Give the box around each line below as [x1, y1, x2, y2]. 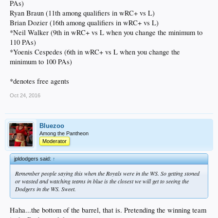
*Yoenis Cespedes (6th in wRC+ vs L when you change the [10, 47, 180, 56]
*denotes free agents [10, 76, 69, 86]
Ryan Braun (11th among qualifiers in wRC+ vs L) [10, 8, 155, 18]
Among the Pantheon [39, 130, 89, 136]
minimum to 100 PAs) [10, 56, 72, 66]
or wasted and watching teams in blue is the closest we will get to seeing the [15, 177, 189, 185]
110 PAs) [10, 37, 36, 47]
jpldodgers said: [14, 155, 53, 162]
